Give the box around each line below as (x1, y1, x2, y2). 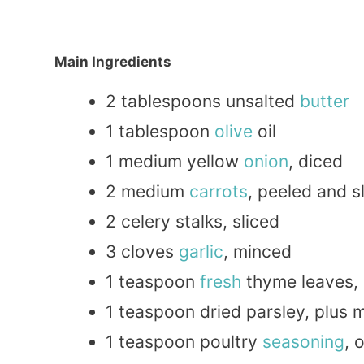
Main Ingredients (54, 54, 171, 71)
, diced (288, 151, 343, 172)
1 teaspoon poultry (106, 331, 262, 353)
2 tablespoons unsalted (106, 91, 300, 112)
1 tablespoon (106, 121, 214, 142)
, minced (223, 241, 292, 262)
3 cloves (106, 241, 179, 262)
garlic (179, 241, 223, 262)
